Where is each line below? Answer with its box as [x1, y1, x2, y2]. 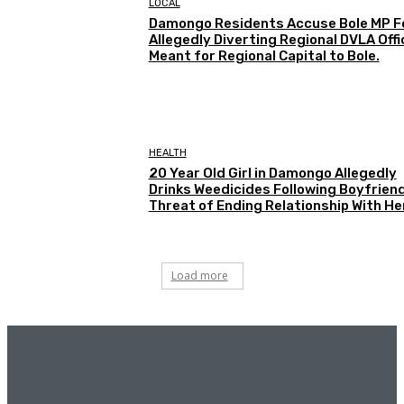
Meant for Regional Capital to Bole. [148, 48, 380, 65]
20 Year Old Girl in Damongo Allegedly [148, 164, 397, 181]
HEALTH [148, 146, 187, 159]
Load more [170, 268, 228, 284]
